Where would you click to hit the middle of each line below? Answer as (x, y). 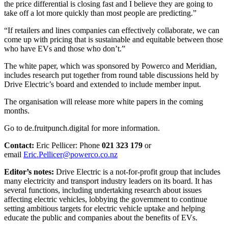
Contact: (20, 145)
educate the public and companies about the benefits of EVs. (101, 217)
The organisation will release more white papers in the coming (104, 101)
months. (17, 110)
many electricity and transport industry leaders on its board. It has (108, 181)
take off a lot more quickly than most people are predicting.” (100, 13)
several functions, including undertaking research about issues (103, 190)
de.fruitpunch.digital (58, 128)
